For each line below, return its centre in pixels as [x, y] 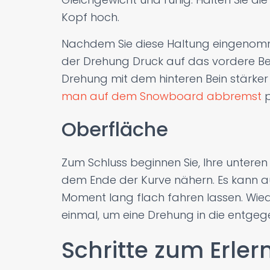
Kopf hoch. [90, 17]
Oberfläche [115, 129]
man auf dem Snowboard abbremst [162, 96]
